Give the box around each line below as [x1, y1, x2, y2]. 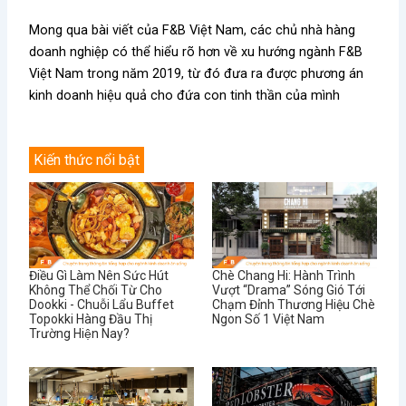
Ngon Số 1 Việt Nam [212, 312, 324, 327]
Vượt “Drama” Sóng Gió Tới [212, 283, 365, 298]
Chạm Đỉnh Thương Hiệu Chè [212, 297, 375, 313]
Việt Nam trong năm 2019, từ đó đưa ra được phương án [29, 64, 364, 82]
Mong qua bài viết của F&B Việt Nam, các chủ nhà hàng [29, 21, 356, 38]
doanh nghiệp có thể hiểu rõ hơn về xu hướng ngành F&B [29, 43, 363, 60]
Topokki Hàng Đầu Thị [29, 312, 153, 327]
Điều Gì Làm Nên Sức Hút [29, 268, 169, 284]
